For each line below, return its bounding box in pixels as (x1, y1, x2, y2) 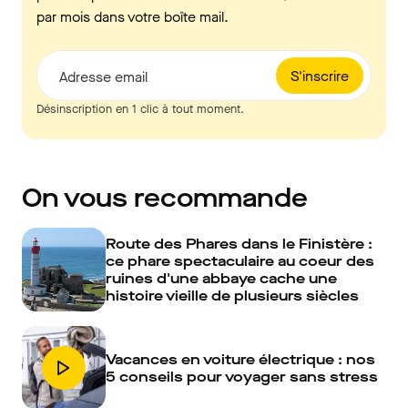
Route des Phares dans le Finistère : (106, 234, 372, 254)
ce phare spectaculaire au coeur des (106, 251, 374, 271)
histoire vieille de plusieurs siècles (106, 286, 359, 306)
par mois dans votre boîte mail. (36, 7, 229, 27)
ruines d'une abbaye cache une (106, 269, 337, 289)
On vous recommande (22, 181, 308, 216)
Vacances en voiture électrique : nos (106, 350, 375, 370)
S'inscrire (291, 66, 349, 86)
